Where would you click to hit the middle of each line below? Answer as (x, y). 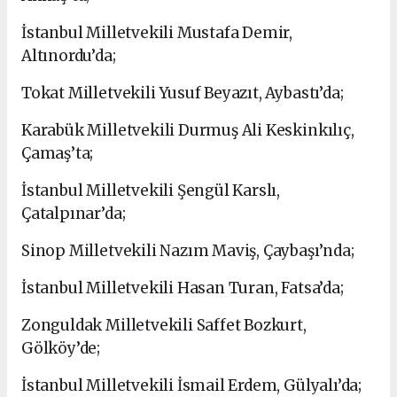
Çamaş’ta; (58, 154)
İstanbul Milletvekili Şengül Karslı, (151, 191)
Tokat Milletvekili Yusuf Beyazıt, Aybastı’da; (183, 93)
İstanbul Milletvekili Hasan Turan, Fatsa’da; (183, 288)
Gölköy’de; (61, 349)
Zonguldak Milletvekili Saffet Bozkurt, (164, 326)
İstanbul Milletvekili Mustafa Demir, (157, 33)
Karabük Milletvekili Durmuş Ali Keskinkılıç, (188, 131)
